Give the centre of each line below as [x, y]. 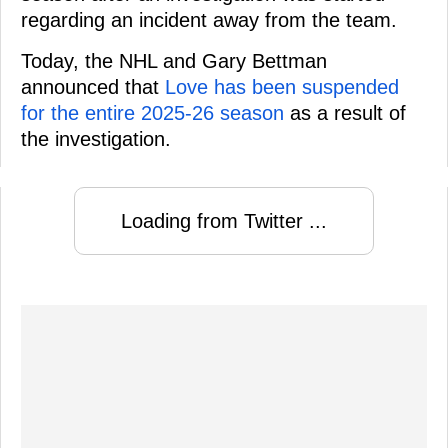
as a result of [345, 113]
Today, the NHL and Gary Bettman [174, 61]
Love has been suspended [282, 87]
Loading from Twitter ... [224, 221]
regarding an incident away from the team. [209, 20]
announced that [93, 87]
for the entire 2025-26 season [152, 113]
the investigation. [96, 139]
